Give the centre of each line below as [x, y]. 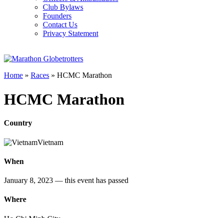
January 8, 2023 [29, 181]
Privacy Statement [71, 34]
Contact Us [60, 25]
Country [18, 123]
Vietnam [50, 142]
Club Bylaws [63, 7]
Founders [57, 16]
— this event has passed [92, 181]
